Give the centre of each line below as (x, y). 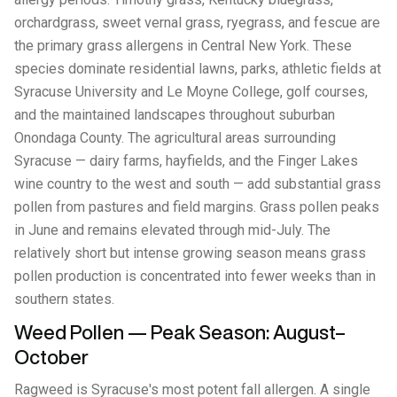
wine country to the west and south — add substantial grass (198, 184)
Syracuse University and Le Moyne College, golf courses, (191, 92)
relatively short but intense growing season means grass (190, 253)
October (51, 357)
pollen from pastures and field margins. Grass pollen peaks (197, 207)
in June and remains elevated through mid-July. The (172, 230)
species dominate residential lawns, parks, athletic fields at (198, 69)
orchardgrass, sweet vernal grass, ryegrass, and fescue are (197, 23)
